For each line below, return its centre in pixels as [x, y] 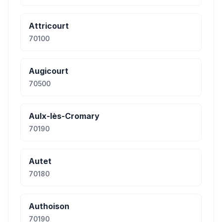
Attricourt [49, 26]
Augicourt [49, 71]
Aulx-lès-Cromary [64, 116]
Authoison [49, 206]
